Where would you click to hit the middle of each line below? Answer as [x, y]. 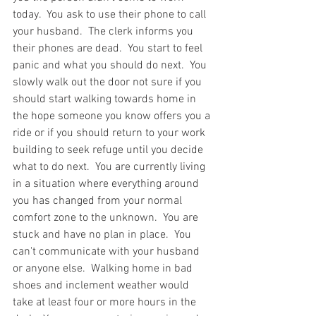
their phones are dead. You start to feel [109, 48]
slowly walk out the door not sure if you [109, 82]
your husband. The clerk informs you [104, 31]
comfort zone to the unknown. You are [107, 218]
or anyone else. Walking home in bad [104, 268]
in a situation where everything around [107, 184]
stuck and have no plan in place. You [103, 235]
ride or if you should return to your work [110, 133]
